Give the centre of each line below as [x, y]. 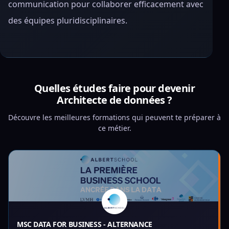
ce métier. [114, 128]
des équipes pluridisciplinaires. [68, 20]
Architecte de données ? [114, 100]
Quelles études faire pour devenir [114, 88]
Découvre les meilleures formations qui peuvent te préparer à [114, 117]
